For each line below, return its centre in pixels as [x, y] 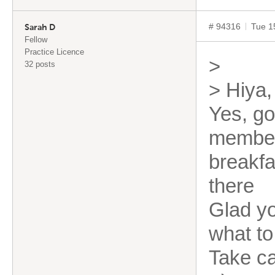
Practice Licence [54, 52]
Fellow [36, 40]
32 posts [40, 64]
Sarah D [40, 28]
